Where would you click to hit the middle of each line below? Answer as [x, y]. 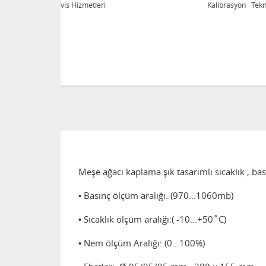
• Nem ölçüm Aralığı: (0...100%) [142, 243]
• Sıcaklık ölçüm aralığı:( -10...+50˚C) [152, 219]
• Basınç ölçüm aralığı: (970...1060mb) [156, 196]
